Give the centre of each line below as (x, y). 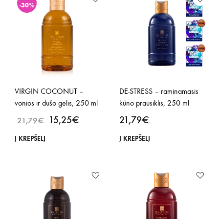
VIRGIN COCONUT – (49, 91)
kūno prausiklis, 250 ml (154, 103)
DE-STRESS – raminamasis (159, 91)
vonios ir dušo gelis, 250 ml (56, 103)
